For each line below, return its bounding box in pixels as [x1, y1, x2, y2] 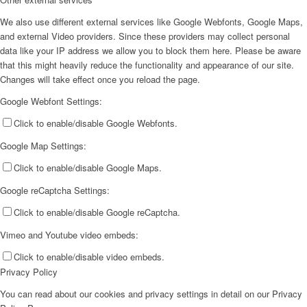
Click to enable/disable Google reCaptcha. [14, 206, 180, 219]
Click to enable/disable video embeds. [14, 250, 164, 264]
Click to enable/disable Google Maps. [14, 161, 162, 175]
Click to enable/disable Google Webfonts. [14, 116, 177, 130]
